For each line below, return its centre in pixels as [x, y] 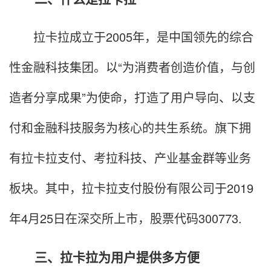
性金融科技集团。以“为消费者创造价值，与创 [132, 67]
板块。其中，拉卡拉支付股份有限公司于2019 [131, 188]
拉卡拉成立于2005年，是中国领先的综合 [131, 36]
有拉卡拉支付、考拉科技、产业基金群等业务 [130, 157]
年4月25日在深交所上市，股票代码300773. [126, 218]
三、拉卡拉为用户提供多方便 [104, 256]
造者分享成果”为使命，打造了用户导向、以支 [132, 97]
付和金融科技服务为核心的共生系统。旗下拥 [130, 127]
